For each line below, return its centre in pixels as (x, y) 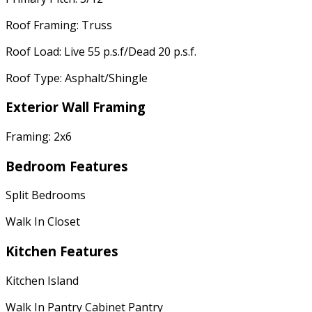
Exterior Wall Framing (76, 107)
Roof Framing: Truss (59, 25)
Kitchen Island (42, 280)
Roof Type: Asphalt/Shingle (77, 78)
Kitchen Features (62, 251)
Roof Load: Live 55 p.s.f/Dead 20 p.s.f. (101, 51)
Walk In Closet (43, 222)
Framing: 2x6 (39, 136)
